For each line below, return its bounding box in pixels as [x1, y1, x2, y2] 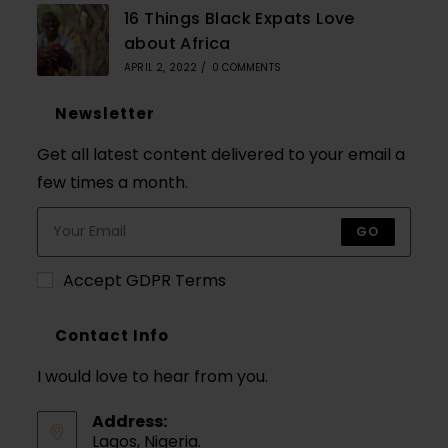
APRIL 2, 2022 [123, 60, 198, 76]
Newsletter [55, 102, 156, 124]
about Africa [123, 32, 231, 56]
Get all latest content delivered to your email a [37, 142, 406, 166]
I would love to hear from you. [37, 364, 269, 388]
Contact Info [55, 324, 170, 346]
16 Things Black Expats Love [123, 7, 355, 31]
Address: [92, 409, 168, 433]
